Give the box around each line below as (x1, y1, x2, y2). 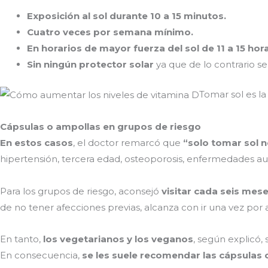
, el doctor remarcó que (73, 137, 183, 149)
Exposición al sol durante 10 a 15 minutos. (27, 10, 226, 22)
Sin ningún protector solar (27, 59, 154, 70)
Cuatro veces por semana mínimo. (27, 26, 193, 38)
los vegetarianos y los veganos (43, 233, 193, 245)
